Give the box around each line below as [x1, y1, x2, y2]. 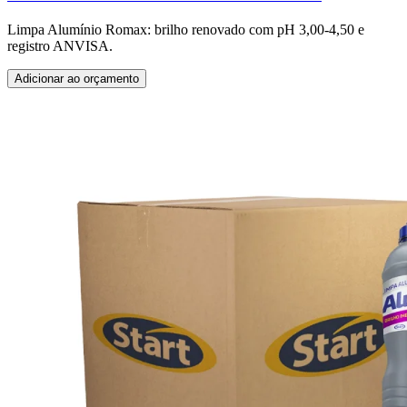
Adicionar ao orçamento [15, 71, 139, 85]
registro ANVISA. [7, 37, 113, 54]
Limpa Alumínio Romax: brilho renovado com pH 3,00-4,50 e [7, 21, 364, 37]
